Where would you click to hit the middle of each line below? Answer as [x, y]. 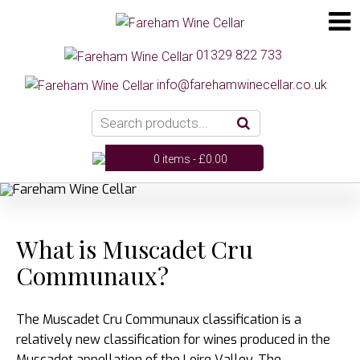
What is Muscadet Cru [135, 249]
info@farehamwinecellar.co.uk [242, 84]
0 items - [176, 159]
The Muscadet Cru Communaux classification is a [159, 319]
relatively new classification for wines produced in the [173, 339]
